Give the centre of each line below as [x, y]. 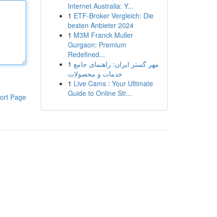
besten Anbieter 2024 [101, 25]
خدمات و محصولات [95, 74]
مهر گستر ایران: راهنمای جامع [116, 64]
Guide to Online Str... [100, 93]
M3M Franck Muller [103, 35]
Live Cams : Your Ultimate [113, 83]
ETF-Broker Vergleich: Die [113, 15]
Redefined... [86, 54]
